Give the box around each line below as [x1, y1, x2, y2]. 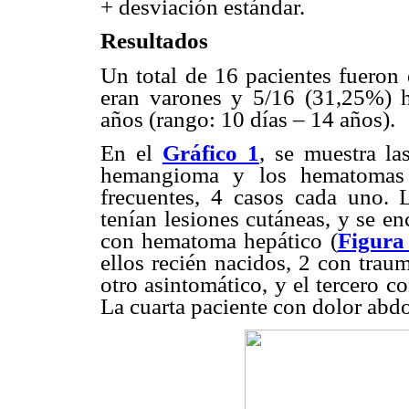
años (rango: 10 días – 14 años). [100, 106, 395, 131]
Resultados [100, 28, 208, 54]
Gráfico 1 [162, 140, 259, 165]
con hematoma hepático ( [100, 227, 338, 253]
